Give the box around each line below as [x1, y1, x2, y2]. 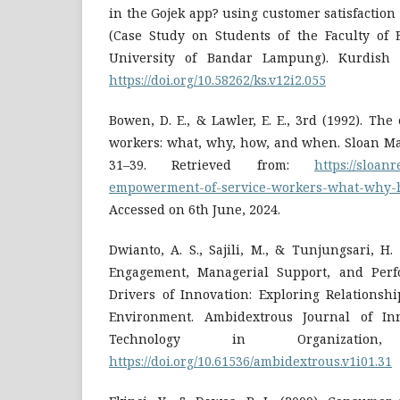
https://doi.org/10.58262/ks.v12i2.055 [109, 71, 326, 88]
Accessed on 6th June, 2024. [109, 201, 280, 218]
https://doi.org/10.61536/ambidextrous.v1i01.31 [109, 353, 392, 370]
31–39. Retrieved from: [109, 156, 314, 173]
